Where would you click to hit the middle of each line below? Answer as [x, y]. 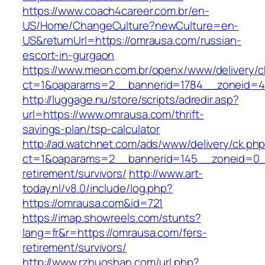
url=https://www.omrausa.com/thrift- [113, 114]
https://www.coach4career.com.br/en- [116, 11]
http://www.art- [166, 174]
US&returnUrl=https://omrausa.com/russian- [132, 41]
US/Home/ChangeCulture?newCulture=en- [131, 26]
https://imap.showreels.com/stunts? [112, 218]
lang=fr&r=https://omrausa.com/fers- [115, 233]
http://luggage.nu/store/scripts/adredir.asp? [131, 100]
